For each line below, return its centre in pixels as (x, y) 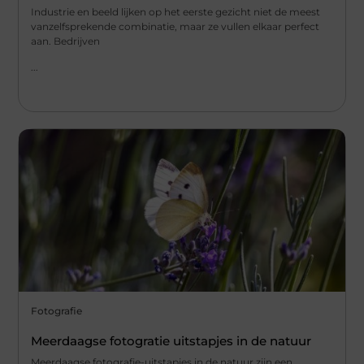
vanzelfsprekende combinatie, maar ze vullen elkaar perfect (175, 26)
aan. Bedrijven (66, 41)
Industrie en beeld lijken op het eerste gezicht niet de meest (176, 11)
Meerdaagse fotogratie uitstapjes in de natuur (171, 341)
